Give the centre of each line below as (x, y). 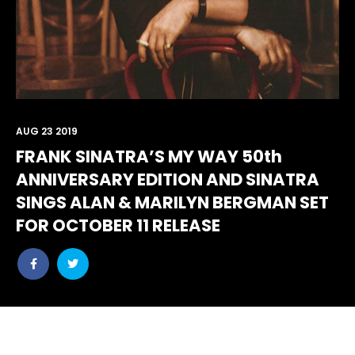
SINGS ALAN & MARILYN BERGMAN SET (172, 202)
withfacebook (55, 288)
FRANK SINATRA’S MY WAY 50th (149, 157)
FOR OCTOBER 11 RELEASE (118, 225)
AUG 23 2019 (47, 131)
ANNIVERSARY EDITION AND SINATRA (168, 179)
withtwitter (86, 288)
